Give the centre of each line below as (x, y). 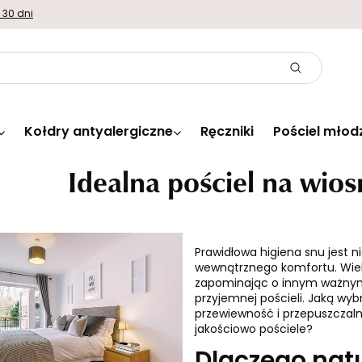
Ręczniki (227, 133)
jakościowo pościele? (253, 330)
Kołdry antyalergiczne (99, 133)
